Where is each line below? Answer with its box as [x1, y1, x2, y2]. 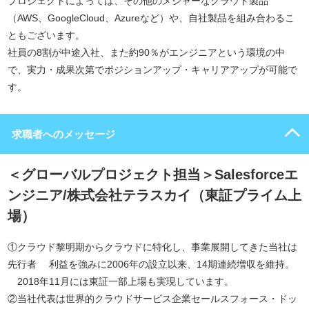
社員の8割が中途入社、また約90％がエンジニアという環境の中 [8, 47, 285, 58]
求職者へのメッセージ [12, 128, 115, 140]
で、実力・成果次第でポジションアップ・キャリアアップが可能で [8, 64, 297, 75]
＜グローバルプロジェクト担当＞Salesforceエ [8, 167, 298, 182]
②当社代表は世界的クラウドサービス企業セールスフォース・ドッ [8, 293, 297, 304]
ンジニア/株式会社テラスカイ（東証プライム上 [8, 188, 301, 203]
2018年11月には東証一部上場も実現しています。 [8, 276, 234, 287]
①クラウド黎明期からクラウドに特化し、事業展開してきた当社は [8, 241, 297, 252]
